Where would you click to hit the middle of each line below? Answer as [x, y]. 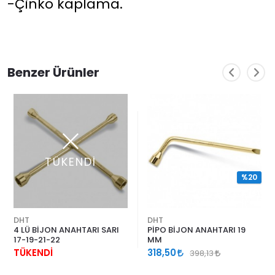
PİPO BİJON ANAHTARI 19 [196, 230]
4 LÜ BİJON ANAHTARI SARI [66, 230]
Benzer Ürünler [53, 72]
